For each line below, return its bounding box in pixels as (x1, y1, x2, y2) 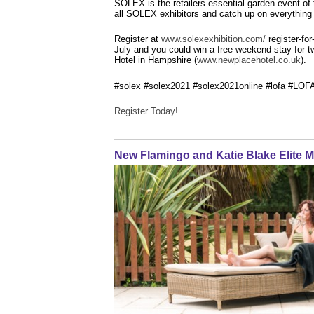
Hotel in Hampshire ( (114, 55, 197, 65)
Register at (114, 34, 161, 44)
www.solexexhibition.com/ (161, 34, 266, 44)
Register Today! (114, 106, 181, 116)
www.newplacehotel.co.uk (196, 55, 301, 65)
